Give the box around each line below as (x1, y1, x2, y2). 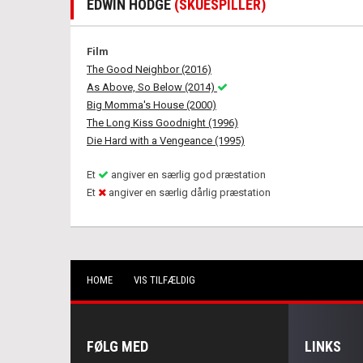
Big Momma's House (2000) (87, 99, 216, 111)
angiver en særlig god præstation (109, 169, 266, 181)
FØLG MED (87, 338, 148, 355)
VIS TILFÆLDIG (134, 274, 195, 286)
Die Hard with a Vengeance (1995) (87, 135, 245, 147)
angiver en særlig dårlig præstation (106, 186, 271, 199)
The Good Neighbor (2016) (87, 63, 211, 75)
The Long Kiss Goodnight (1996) (87, 117, 238, 129)
